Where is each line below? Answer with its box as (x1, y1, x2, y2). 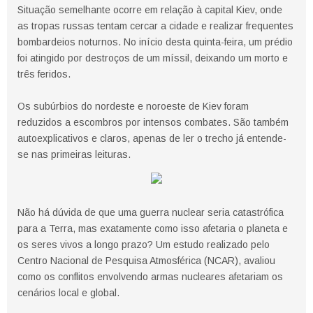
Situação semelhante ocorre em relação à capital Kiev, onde (17, 4, 282, 16)
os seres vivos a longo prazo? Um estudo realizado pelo (17, 239, 270, 251)
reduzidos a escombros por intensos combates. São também (17, 117, 289, 129)
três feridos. (17, 68, 73, 80)
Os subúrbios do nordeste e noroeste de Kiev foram (17, 101, 249, 112)
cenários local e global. (17, 287, 122, 299)
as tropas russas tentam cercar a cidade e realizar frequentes (17, 20, 293, 32)
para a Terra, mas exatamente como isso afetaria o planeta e (17, 223, 288, 235)
